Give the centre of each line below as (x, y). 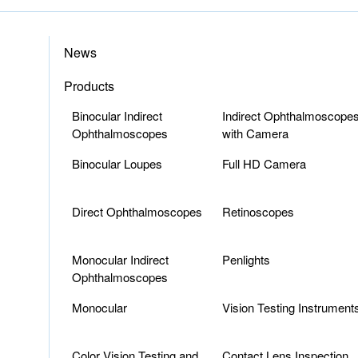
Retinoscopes (258, 211)
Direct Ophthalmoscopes (137, 211)
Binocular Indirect (117, 115)
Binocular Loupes (117, 163)
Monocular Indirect (120, 259)
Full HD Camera (264, 163)
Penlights (246, 259)
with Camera (255, 133)
